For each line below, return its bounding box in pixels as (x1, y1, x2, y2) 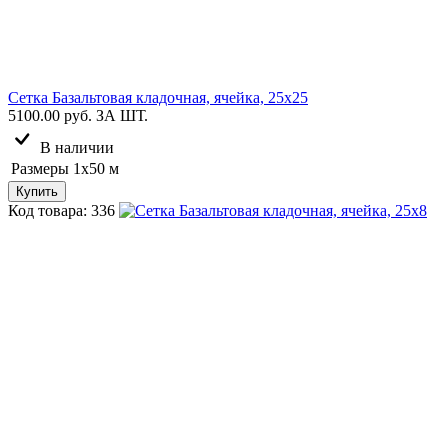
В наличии (40, 138, 114, 156)
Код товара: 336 (8, 201, 115, 219)
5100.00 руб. (8, 106, 92, 124)
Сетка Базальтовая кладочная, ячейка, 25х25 (8, 88, 308, 106)
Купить (16, 183, 58, 199)
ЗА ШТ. (96, 106, 148, 124)
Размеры (11, 159, 69, 177)
